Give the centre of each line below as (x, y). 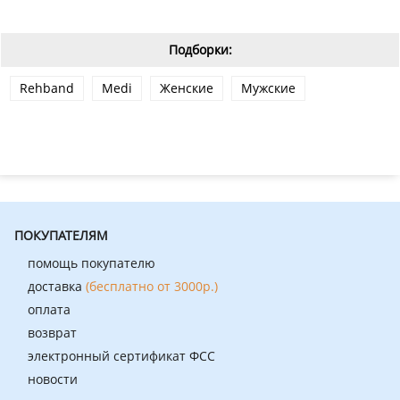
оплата (49, 309)
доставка (57, 286)
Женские (187, 88)
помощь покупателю (92, 263)
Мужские (268, 88)
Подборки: (200, 50)
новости (53, 379)
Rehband (47, 88)
